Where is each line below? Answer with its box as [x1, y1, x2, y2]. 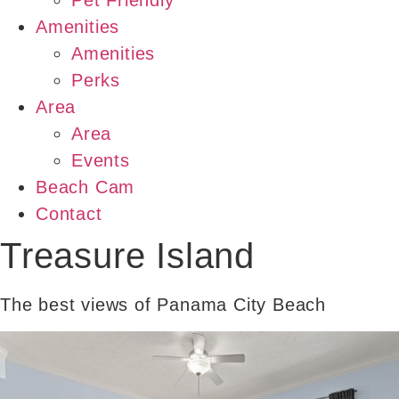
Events [71, 151, 130, 171]
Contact [36, 204, 102, 224]
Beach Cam [36, 177, 135, 198]
